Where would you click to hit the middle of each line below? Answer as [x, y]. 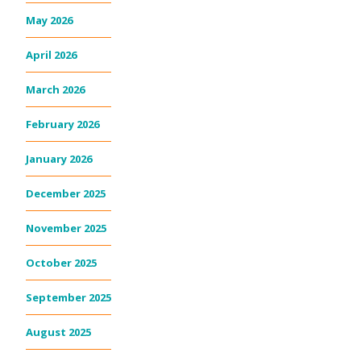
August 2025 [58, 332]
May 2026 [49, 20]
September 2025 [68, 297]
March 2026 [55, 89]
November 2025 [66, 228]
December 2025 [66, 193]
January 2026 [59, 158]
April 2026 [51, 54]
